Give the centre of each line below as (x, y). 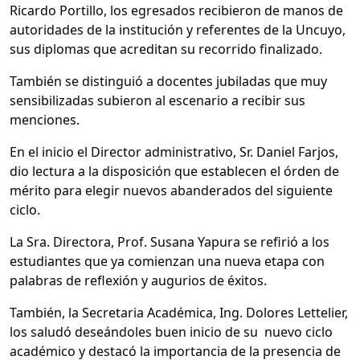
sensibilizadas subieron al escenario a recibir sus (157, 100)
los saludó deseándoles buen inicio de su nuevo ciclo (171, 332)
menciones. (45, 120)
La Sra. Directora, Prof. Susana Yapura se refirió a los (170, 242)
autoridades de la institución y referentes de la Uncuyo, (178, 30)
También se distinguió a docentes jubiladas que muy (168, 81)
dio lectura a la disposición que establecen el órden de (174, 171)
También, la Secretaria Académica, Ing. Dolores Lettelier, (179, 313)
